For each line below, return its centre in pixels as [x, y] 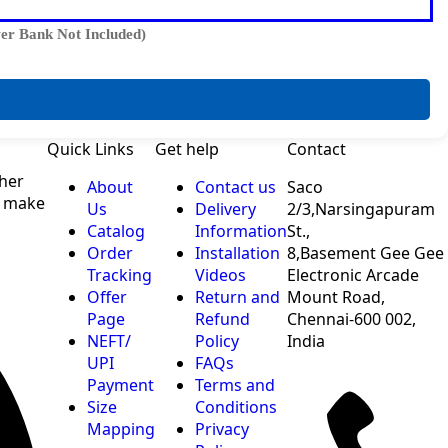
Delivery [225, 208]
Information [241, 230]
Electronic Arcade [353, 274]
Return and [237, 296]
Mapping [121, 428]
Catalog [116, 230]
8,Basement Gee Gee [365, 252]
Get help [187, 148]
